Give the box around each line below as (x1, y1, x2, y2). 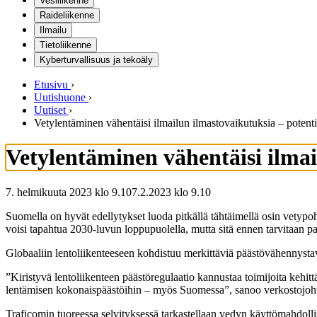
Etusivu (34, 79, 68, 91)
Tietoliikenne (40, 40, 91, 50)
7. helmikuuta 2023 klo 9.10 (6, 185, 132, 198)
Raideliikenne (40, 10, 94, 21)
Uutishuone (34, 91, 86, 103)
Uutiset (34, 104, 66, 116)
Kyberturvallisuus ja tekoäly (40, 54, 153, 65)
